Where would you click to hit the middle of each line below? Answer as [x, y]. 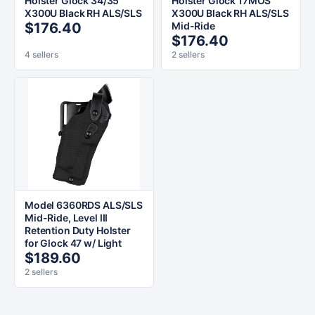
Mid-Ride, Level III [66, 218]
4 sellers [41, 54]
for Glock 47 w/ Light [73, 243]
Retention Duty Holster [78, 230]
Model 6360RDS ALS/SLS [84, 205]
